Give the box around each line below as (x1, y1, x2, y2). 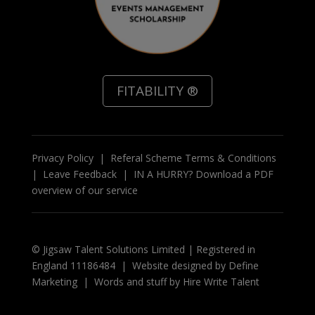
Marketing (31, 275, 77, 289)
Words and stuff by (94, 275, 183, 289)
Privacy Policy (31, 151, 94, 165)
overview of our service (31, 184, 138, 198)
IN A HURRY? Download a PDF (133, 167, 274, 181)
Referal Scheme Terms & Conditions (110, 151, 276, 165)
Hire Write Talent (182, 275, 259, 289)
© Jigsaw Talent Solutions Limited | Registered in (31, 243, 255, 257)
